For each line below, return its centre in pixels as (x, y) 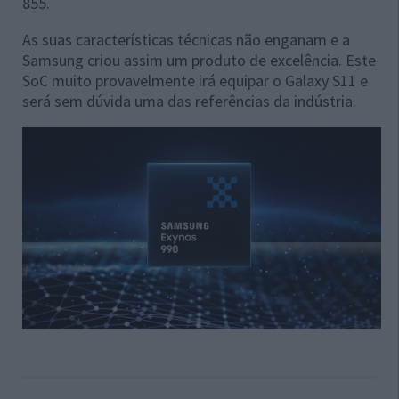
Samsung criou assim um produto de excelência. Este (199, 60)
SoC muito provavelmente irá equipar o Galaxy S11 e (195, 81)
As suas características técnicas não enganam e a (186, 40)
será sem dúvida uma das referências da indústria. (189, 101)
